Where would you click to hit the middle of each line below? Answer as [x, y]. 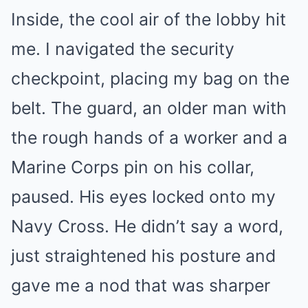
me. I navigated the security [123, 48]
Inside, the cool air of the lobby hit [148, 19]
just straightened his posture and [143, 255]
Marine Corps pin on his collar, [133, 167]
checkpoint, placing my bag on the [150, 78]
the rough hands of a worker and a [149, 137]
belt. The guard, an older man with [149, 108]
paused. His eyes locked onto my [143, 196]
